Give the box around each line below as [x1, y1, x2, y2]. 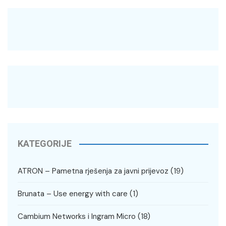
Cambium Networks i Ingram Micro [18, 211, 136, 222]
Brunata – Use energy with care [18, 189, 128, 199]
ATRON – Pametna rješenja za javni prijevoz [18, 166, 168, 177]
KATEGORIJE [18, 138, 72, 149]
